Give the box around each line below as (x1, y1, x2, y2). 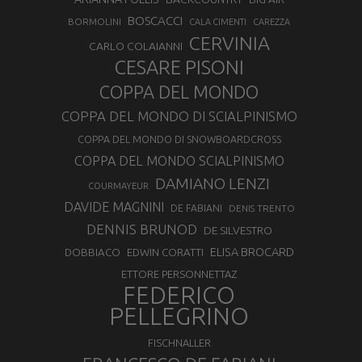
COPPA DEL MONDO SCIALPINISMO (74, 154, 284, 168)
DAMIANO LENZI (155, 175, 270, 192)
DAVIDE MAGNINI (63, 200, 164, 214)
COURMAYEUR (88, 181, 149, 191)
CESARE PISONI (114, 57, 244, 78)
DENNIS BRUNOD (86, 221, 197, 237)
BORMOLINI (68, 16, 121, 27)
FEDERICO (123, 282, 235, 309)
